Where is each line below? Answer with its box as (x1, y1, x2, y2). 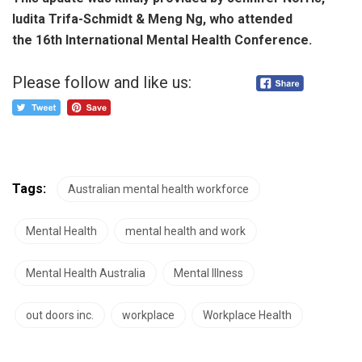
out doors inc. (26, 308, 94, 322)
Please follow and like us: (12, 72, 192, 92)
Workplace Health (203, 308, 292, 322)
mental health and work (125, 224, 246, 238)
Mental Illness (174, 266, 243, 280)
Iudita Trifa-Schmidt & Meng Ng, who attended (12, 11, 293, 27)
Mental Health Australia (26, 266, 145, 280)
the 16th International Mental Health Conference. (12, 32, 312, 48)
